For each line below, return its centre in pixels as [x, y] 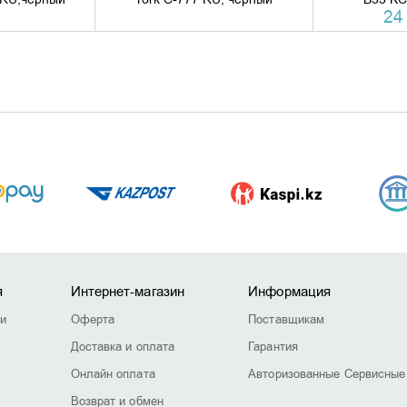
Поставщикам [287, 319]
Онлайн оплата [113, 374]
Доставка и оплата [123, 347]
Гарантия [273, 347]
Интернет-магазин [128, 292]
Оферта [93, 319]
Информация [290, 292]
